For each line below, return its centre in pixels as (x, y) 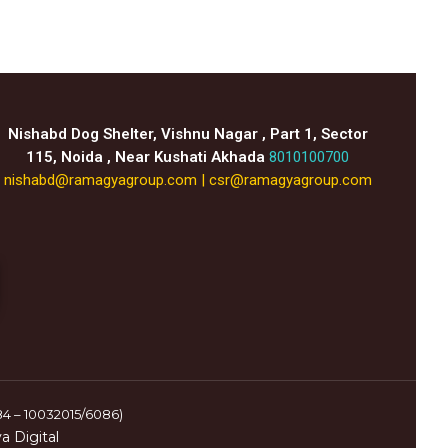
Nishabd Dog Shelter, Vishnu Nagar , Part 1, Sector (187, 134)
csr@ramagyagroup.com (290, 180)
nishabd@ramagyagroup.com (100, 180)
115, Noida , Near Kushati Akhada (146, 157)
